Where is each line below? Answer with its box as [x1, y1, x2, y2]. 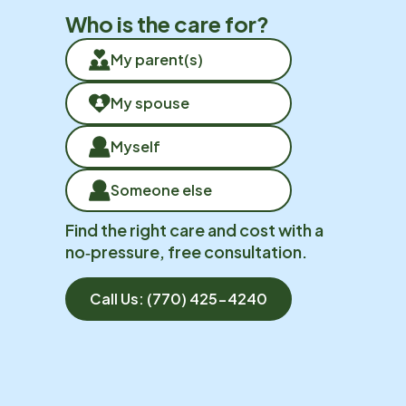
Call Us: [90, 289, 147, 308]
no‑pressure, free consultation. [65, 241, 307, 262]
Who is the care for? [65, 10, 269, 37]
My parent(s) [111, 50, 203, 69]
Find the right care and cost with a [65, 219, 324, 240]
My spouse [111, 93, 189, 112]
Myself [111, 137, 160, 156]
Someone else [111, 180, 212, 199]
